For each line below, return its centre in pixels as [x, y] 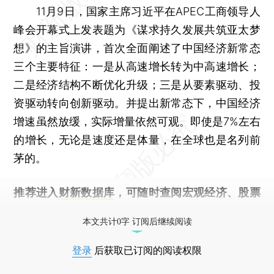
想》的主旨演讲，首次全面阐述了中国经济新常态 [137, 48]
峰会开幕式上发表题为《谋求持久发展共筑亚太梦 [137, 29]
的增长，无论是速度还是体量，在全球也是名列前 [137, 139]
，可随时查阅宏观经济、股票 [187, 192]
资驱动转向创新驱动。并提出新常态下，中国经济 [137, 103]
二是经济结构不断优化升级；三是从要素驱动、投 [137, 84]
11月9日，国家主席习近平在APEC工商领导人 [137, 11]
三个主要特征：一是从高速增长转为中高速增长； [137, 66]
